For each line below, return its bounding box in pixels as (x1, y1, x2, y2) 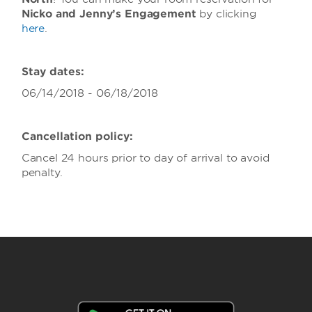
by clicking (199, 8, 256, 20)
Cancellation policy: (21, 130, 133, 143)
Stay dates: (21, 65, 84, 78)
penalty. (21, 166, 63, 179)
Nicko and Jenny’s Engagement (21, 8, 200, 20)
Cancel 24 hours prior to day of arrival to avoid (21, 152, 270, 164)
